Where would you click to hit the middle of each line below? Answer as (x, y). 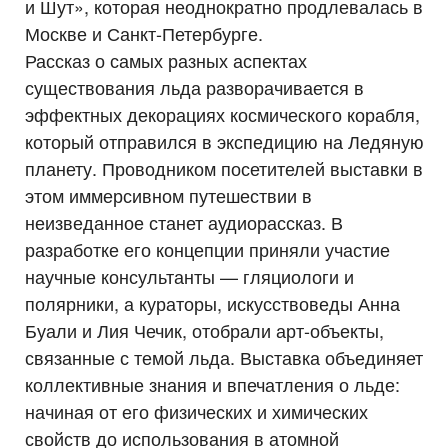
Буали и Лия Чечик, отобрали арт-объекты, (204, 329)
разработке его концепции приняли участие (207, 248)
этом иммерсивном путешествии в (168, 194)
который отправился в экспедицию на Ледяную (224, 140)
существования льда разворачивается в (194, 86)
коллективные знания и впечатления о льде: (212, 383)
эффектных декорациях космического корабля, (222, 113)
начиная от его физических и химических (196, 410)
